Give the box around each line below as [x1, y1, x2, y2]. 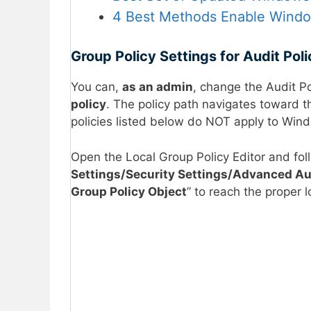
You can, [71, 80, 122, 94]
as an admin [122, 80, 193, 94]
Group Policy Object [71, 184, 187, 199]
